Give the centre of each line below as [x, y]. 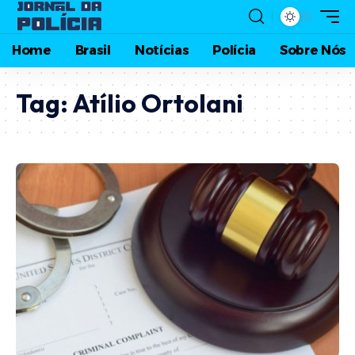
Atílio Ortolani [158, 103]
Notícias [162, 50]
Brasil [93, 50]
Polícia [235, 50]
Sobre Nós [313, 50]
